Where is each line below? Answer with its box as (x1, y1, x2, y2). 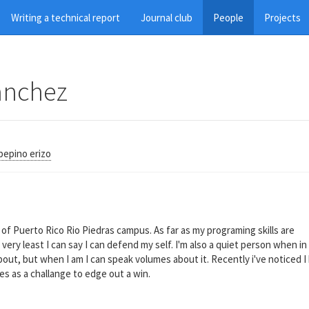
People (213, 10, 243, 24)
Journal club (141, 10, 192, 24)
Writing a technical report (11, 10, 120, 24)
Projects (264, 10, 301, 24)
